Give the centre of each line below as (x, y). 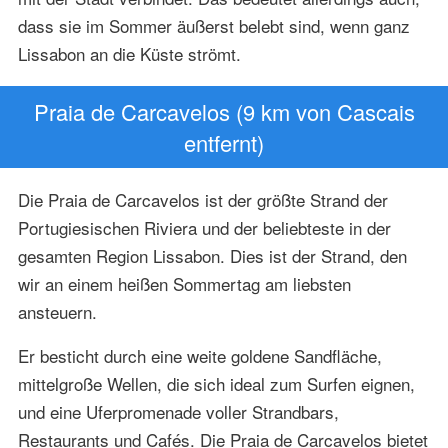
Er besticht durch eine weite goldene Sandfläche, (199, 356)
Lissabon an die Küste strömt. (129, 53)
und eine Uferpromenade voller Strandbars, (178, 412)
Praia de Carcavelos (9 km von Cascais (224, 111)
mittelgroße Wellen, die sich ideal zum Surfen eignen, (216, 384)
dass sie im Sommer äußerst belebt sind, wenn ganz (213, 25)
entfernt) (224, 142)
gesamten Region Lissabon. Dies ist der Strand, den (212, 256)
